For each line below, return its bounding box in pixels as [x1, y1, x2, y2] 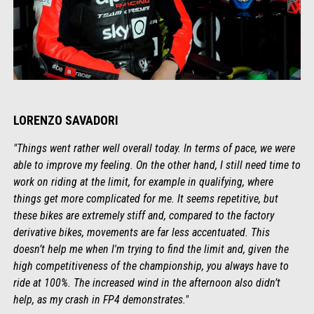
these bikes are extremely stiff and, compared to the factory [13, 208, 274, 222]
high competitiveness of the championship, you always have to [13, 259, 289, 273]
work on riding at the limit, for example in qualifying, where [13, 175, 273, 189]
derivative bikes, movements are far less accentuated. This [13, 225, 270, 239]
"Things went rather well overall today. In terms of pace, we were [13, 141, 295, 155]
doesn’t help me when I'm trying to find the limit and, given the [13, 242, 289, 256]
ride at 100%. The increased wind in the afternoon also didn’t [13, 275, 280, 289]
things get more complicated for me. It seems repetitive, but [13, 191, 278, 205]
